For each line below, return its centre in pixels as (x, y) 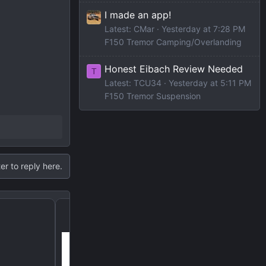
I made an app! (138, 15)
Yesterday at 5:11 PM (210, 83)
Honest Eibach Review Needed (174, 69)
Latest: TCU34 (133, 83)
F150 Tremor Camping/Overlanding (173, 42)
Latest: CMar (129, 28)
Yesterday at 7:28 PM (203, 28)
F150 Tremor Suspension (153, 96)
